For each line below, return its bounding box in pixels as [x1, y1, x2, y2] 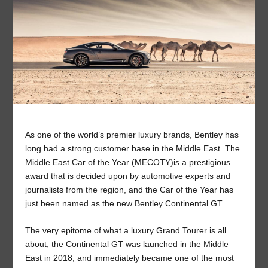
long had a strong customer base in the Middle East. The [25, 143, 240, 153]
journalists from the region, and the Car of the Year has [25, 184, 234, 194]
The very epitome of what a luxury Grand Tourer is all [25, 226, 227, 236]
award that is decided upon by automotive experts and [25, 170, 231, 181]
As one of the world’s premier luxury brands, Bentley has [25, 129, 239, 139]
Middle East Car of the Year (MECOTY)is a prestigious [25, 157, 231, 167]
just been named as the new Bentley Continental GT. [25, 198, 224, 208]
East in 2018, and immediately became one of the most [25, 253, 234, 263]
